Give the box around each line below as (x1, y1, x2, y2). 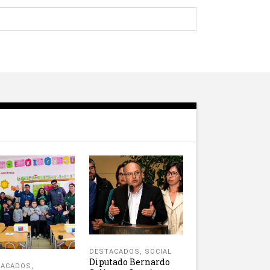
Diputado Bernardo (89, 256, 170, 268)
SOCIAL (145, 248, 172, 256)
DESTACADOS (89, 248, 140, 256)
